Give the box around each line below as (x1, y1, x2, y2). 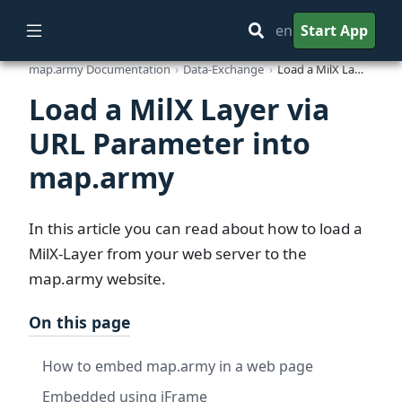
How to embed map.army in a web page (42, 355, 313, 376)
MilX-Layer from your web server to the (29, 243, 307, 265)
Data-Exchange (183, 60, 265, 77)
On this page (29, 310, 130, 333)
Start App (301, 20, 369, 40)
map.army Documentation (29, 60, 170, 77)
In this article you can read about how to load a (29, 218, 363, 240)
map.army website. (29, 268, 166, 290)
